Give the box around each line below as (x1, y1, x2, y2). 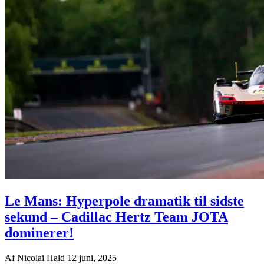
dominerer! (5, 225, 74, 241)
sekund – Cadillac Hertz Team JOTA (5, 209, 228, 225)
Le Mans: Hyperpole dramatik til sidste (5, 193, 244, 209)
